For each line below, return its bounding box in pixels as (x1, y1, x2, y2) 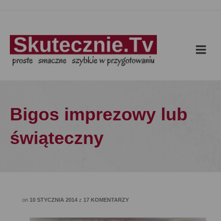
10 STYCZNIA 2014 (30, 197, 77, 203)
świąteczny (10, 128, 104, 148)
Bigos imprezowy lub (10, 104, 187, 124)
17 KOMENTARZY (83, 197, 129, 203)
